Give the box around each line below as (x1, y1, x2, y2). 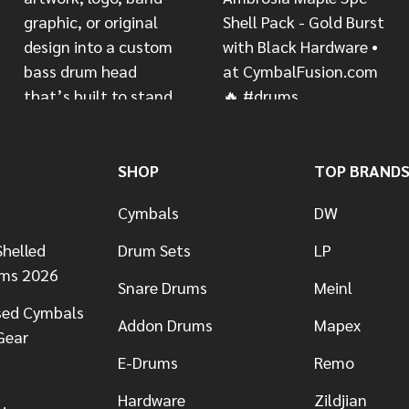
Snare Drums (117, 277, 207, 299)
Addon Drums (117, 314, 213, 336)
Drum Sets (117, 239, 191, 261)
